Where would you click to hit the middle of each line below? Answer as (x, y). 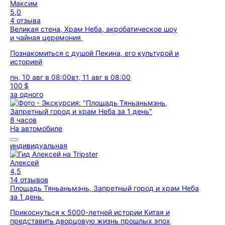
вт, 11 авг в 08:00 (101, 77)
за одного (27, 94)
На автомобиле (36, 128)
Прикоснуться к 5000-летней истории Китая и (90, 212)
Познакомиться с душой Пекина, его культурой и (94, 53)
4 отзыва (25, 20)
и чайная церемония (46, 37)
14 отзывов (29, 180)
